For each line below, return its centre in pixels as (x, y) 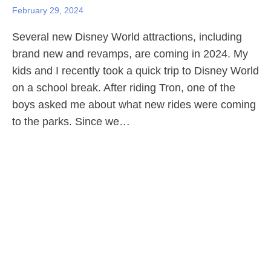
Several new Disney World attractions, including (127, 37)
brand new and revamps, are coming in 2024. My (130, 54)
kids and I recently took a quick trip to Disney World (135, 71)
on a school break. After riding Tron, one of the (124, 88)
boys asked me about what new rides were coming (134, 105)
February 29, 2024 (48, 10)
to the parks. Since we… (71, 122)
